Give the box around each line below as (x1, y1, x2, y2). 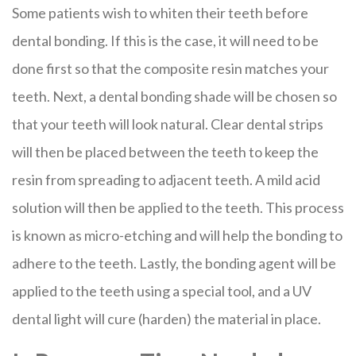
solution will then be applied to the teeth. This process (12, 199, 344, 216)
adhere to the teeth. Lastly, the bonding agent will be (12, 254, 336, 272)
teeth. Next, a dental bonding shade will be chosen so (12, 87, 337, 105)
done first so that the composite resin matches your (12, 60, 329, 77)
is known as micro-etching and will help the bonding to (12, 226, 342, 244)
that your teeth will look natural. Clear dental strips (12, 115, 323, 133)
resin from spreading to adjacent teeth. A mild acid (12, 171, 320, 188)
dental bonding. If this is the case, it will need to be (12, 32, 319, 49)
